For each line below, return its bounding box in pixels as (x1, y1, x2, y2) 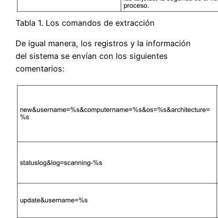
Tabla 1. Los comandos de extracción (16, 18, 155, 28)
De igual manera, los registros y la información (16, 38, 191, 49)
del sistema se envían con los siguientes (16, 51, 168, 61)
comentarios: (16, 64, 64, 74)
